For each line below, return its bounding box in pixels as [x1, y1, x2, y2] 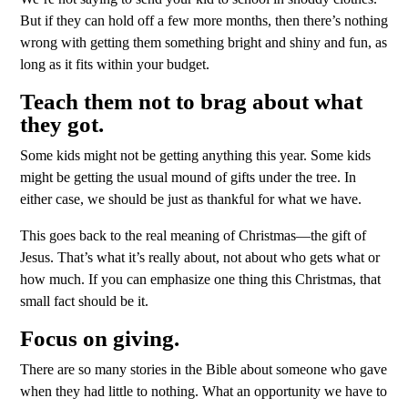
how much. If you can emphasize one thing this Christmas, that [20, 271, 381, 288]
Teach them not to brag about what [20, 89, 362, 115]
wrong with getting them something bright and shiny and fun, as [20, 35, 387, 51]
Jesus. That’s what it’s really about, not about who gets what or [20, 250, 380, 266]
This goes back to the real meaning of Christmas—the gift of [20, 228, 366, 244]
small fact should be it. [20, 293, 148, 310]
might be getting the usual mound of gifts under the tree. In [20, 169, 356, 186]
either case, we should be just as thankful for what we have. [20, 191, 365, 208]
